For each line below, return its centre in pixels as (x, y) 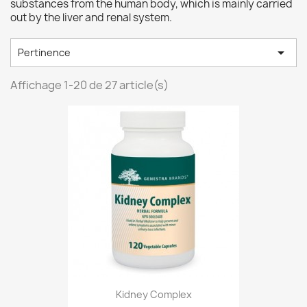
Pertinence (44, 52)
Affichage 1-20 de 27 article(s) (89, 85)
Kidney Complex (153, 295)
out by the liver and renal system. (91, 17)
